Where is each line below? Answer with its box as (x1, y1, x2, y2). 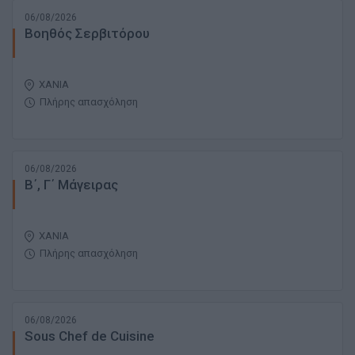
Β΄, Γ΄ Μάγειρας (25, 177, 118, 193)
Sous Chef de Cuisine (25, 328, 155, 345)
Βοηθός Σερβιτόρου (25, 25, 150, 42)
